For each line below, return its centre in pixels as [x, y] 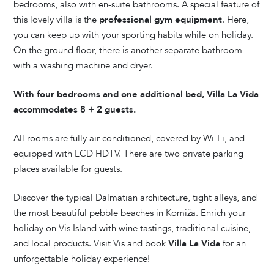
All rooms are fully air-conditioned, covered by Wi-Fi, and [129, 139]
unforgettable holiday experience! [82, 259]
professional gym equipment [161, 20]
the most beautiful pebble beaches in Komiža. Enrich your [130, 213]
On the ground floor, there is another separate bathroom [128, 50]
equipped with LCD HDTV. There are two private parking [129, 154]
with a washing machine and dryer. [83, 65]
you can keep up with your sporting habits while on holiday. [134, 35]
